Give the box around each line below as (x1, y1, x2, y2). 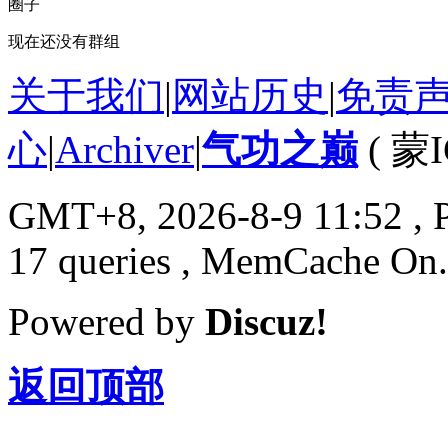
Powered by (8, 299, 205, 343)
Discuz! (205, 299, 328, 343)
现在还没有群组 (8, 32, 120, 50)
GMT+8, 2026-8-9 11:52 (8, 193, 403, 237)
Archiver (55, 127, 194, 171)
